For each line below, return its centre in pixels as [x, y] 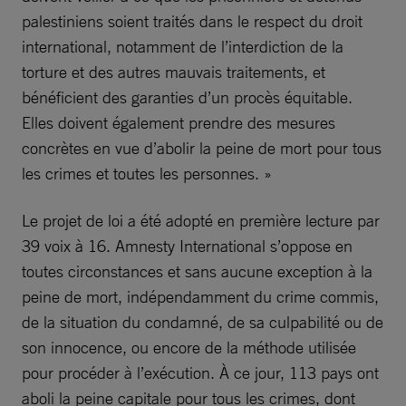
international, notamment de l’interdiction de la [183, 46]
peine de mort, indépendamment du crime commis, [200, 296]
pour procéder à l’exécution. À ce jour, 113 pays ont [200, 372]
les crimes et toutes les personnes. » [147, 173]
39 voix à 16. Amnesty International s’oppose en [187, 246]
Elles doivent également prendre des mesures [179, 122]
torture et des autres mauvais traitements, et [174, 72]
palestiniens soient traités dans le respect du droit [192, 21]
